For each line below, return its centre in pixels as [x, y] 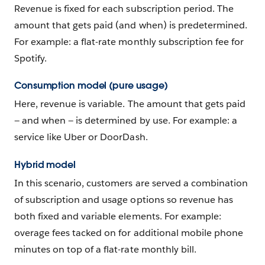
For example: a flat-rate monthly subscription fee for [129, 41]
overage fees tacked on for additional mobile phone [129, 233]
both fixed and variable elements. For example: [118, 216]
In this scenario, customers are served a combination [131, 183]
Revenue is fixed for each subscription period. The [124, 8]
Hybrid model [45, 165]
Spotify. [31, 58]
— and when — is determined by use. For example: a [126, 121]
